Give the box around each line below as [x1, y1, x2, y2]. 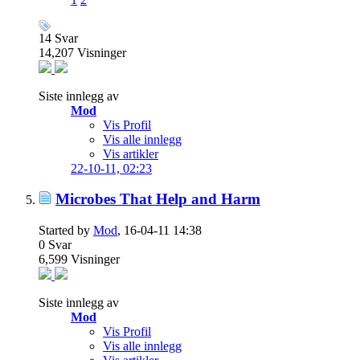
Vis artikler [103, 146, 158, 161]
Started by [39, 223, 93, 238]
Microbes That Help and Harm [55, 190, 260, 208]
